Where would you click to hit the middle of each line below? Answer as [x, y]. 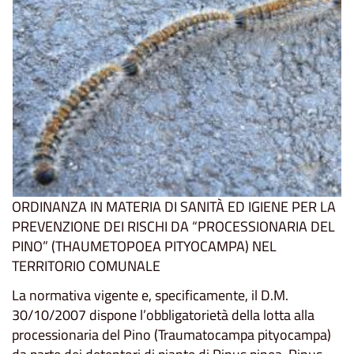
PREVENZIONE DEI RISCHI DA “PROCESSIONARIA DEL [173, 226]
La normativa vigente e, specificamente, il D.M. [150, 296]
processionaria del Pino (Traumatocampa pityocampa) [171, 335]
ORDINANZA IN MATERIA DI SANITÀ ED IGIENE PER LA [174, 206]
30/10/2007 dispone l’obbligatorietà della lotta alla [163, 315]
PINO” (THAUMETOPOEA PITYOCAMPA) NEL [144, 246]
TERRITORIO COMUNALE [86, 265]
